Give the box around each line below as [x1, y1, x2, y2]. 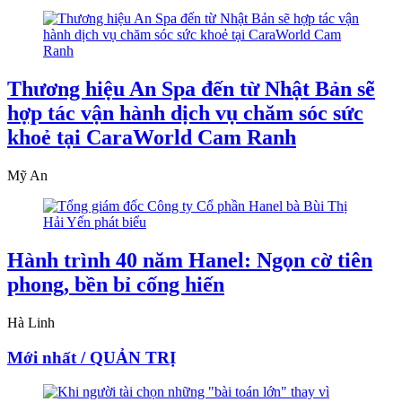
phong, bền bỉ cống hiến [7, 273, 224, 296]
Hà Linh [7, 314, 55, 330]
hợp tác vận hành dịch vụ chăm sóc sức [7, 101, 363, 126]
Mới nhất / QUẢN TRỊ [7, 347, 176, 367]
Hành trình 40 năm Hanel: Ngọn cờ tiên [7, 249, 372, 272]
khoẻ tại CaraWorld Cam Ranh [7, 126, 296, 150]
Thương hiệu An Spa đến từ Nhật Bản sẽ [7, 77, 375, 101]
